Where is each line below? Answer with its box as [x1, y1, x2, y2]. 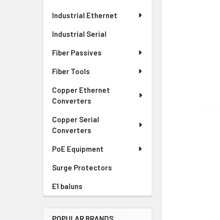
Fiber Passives [52, 48, 102, 57]
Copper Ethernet [52, 85, 110, 94]
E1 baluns [52, 182, 82, 191]
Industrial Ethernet [52, 11, 117, 20]
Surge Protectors [52, 163, 112, 172]
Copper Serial [52, 115, 99, 124]
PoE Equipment [52, 144, 104, 153]
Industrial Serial [52, 29, 107, 38]
